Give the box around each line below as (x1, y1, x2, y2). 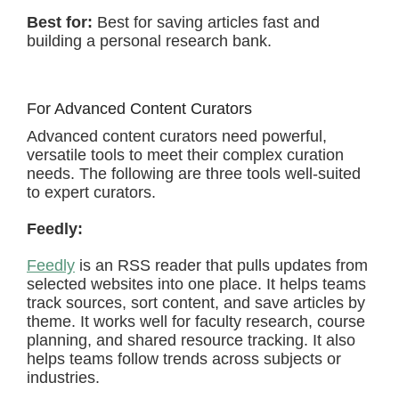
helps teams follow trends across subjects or (27, 350, 341, 368)
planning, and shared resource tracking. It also (27, 331, 355, 349)
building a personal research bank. (27, 32, 272, 50)
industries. (27, 369, 100, 387)
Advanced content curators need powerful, (27, 127, 327, 145)
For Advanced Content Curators (27, 100, 252, 118)
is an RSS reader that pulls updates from (75, 256, 368, 274)
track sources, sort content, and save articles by (27, 294, 365, 312)
